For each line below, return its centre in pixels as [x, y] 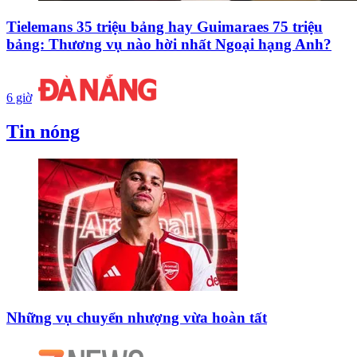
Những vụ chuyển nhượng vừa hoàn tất [137, 317]
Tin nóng [43, 131]
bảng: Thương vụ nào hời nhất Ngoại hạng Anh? [169, 45]
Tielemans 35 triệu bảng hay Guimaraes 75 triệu [165, 27]
